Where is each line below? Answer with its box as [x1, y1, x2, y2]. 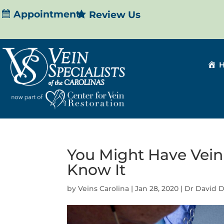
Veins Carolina [78, 184, 129, 193]
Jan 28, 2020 [135, 184, 179, 193]
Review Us [89, 9, 141, 20]
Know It [67, 160, 126, 179]
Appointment [13, 8, 80, 20]
